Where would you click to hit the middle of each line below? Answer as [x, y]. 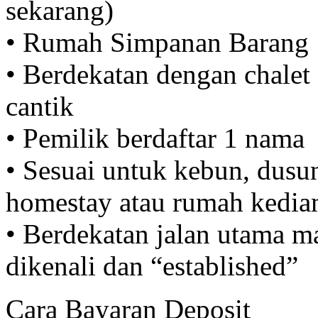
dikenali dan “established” [152, 266]
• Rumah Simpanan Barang [157, 43]
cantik [40, 106]
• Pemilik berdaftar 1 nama [155, 138]
